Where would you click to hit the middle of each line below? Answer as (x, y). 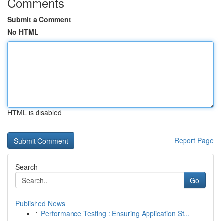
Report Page (194, 140)
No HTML (23, 32)
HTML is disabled (35, 112)
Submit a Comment (39, 19)
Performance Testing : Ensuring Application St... (115, 213)
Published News (40, 203)
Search (26, 167)
